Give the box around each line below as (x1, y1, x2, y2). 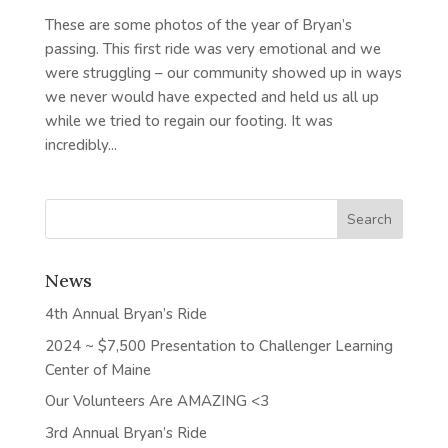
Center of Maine (44, 359, 151, 380)
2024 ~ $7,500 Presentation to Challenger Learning (44, 335, 393, 356)
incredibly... (44, 135, 117, 156)
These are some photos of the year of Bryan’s (44, 15, 352, 36)
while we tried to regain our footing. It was (44, 111, 333, 132)
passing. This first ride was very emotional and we (44, 39, 381, 60)
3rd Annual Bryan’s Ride (44, 422, 207, 443)
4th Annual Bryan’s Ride (44, 304, 207, 325)
